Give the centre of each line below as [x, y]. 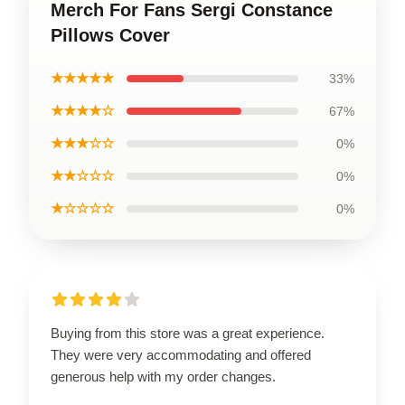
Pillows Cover [110, 35]
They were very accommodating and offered [181, 355]
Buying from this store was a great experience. [188, 333]
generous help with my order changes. [163, 377]
